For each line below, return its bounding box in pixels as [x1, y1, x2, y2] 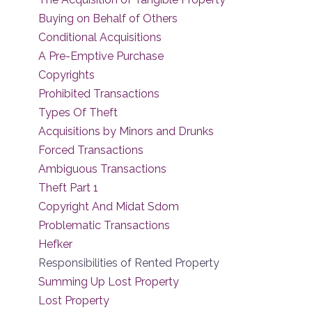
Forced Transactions [38, 143, 143, 157]
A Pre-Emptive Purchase [38, 49, 164, 63]
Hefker [38, 237, 72, 251]
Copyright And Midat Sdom [38, 200, 179, 213]
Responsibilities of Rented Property [38, 256, 219, 270]
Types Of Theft [38, 106, 118, 119]
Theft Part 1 [38, 181, 98, 194]
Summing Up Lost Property [38, 275, 179, 288]
